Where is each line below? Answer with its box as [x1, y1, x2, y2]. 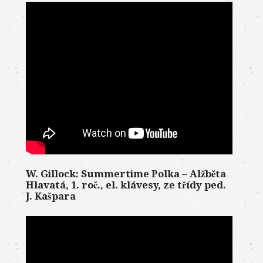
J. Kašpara [25, 190, 76, 202]
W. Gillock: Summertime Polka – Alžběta [25, 167, 226, 180]
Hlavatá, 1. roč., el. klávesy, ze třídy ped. [25, 178, 226, 191]
